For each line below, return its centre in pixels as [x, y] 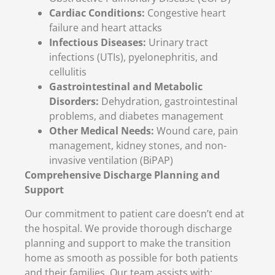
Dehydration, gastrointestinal [168, 102]
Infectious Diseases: [98, 43]
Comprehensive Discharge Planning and [122, 175]
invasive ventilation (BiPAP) [111, 161]
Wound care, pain [196, 131]
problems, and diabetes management [136, 116]
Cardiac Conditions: [97, 13]
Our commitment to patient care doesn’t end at [134, 213]
